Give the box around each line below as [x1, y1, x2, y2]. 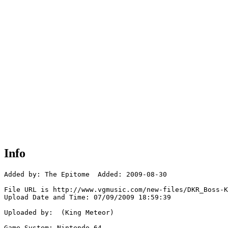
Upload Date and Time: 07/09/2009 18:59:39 [4, 193, 171, 202]
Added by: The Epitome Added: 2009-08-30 [4, 170, 167, 179]
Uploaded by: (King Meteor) [4, 209, 114, 217]
